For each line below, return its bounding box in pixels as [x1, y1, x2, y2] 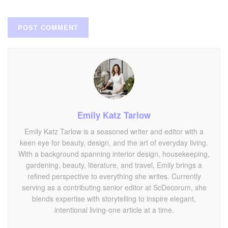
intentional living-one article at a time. [54, 204, 174, 215]
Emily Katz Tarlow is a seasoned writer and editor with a [24, 126, 204, 136]
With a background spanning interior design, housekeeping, [18, 148, 210, 159]
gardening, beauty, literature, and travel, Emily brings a [26, 159, 202, 170]
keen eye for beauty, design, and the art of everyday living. [20, 137, 208, 148]
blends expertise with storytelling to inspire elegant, [32, 193, 196, 204]
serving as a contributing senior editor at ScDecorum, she [21, 182, 207, 192]
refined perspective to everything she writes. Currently [27, 170, 201, 181]
